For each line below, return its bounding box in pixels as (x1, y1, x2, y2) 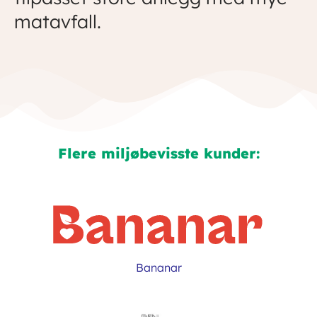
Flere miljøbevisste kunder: (57, 144, 260, 162)
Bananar (135, 260, 182, 275)
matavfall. (14, 10, 101, 33)
